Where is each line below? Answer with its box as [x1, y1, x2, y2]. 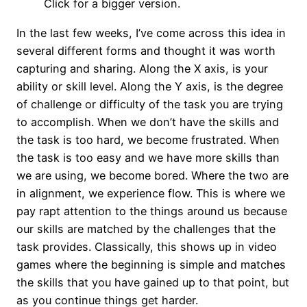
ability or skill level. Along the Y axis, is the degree [16, 79, 283, 93]
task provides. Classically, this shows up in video [16, 239, 277, 254]
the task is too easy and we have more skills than [16, 150, 280, 164]
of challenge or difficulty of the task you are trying [16, 97, 283, 111]
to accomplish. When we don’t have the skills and [16, 114, 279, 129]
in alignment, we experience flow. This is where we [16, 186, 285, 200]
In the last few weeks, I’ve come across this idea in [16, 25, 286, 40]
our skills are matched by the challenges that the [16, 221, 275, 236]
